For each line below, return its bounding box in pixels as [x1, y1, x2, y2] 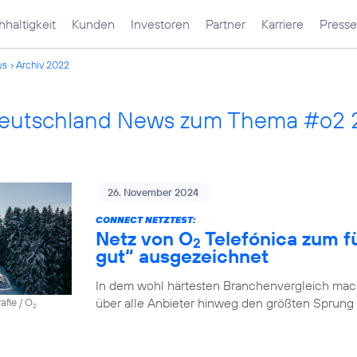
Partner [206, 16, 245, 32]
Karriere [261, 16, 304, 32]
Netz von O [96, 226, 193, 250]
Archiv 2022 [16, 58, 69, 71]
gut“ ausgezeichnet [96, 244, 269, 268]
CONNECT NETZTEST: [96, 214, 196, 226]
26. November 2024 [108, 186, 198, 198]
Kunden [72, 16, 115, 32]
